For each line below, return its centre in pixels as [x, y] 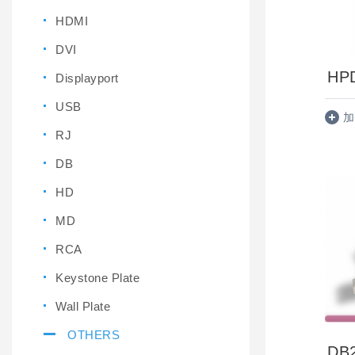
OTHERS [94, 335]
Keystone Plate [98, 278]
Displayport [87, 78]
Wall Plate [83, 306]
